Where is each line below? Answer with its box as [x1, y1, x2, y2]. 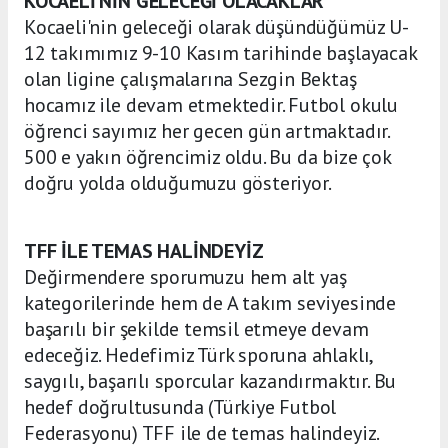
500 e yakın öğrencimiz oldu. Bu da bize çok [24, 144, 391, 171]
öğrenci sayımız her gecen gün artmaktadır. [24, 118, 389, 145]
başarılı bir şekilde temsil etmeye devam [24, 316, 369, 343]
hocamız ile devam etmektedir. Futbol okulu [24, 92, 398, 119]
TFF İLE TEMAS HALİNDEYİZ [24, 238, 264, 265]
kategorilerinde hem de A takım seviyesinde [24, 290, 396, 317]
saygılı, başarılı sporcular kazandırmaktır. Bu [24, 368, 397, 395]
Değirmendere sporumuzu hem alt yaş [24, 264, 347, 291]
